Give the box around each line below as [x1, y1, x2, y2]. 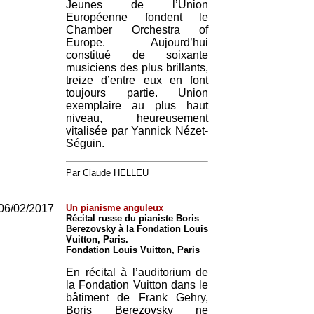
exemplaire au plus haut [66, 100, 208, 111]
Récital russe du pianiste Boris [66, 213, 199, 224]
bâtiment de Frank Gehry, [66, 292, 208, 303]
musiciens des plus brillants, [66, 62, 208, 74]
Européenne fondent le [66, 11, 208, 23]
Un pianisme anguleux [66, 203, 163, 213]
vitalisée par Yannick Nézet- [66, 125, 208, 137]
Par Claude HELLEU [66, 168, 149, 178]
